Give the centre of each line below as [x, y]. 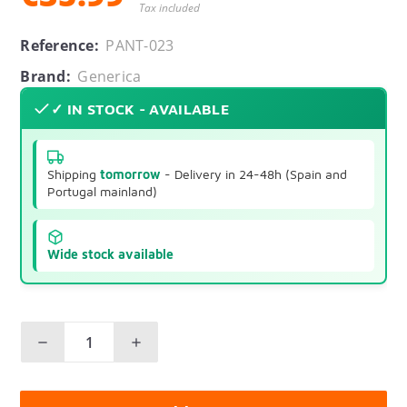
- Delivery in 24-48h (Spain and [254, 174]
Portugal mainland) [103, 192]
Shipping [74, 174]
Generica [109, 77]
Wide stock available [111, 254]
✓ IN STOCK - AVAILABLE [140, 109]
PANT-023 [140, 46]
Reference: [60, 46]
